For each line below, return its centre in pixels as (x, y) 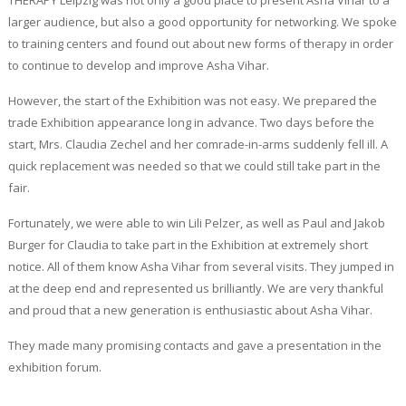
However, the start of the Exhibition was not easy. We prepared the (192, 101)
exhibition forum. (54, 367)
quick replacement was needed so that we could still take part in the (194, 166)
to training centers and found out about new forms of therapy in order (200, 43)
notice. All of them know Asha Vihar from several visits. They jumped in (201, 266)
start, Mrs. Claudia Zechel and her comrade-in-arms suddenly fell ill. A (198, 144)
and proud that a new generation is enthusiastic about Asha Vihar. (190, 310)
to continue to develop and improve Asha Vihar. (138, 65)
